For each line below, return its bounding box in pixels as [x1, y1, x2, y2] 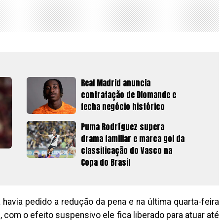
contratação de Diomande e [81, 88, 176, 101]
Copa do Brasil [81, 156, 130, 168]
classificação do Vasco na [81, 144, 172, 156]
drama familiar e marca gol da [81, 132, 184, 145]
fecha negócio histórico [81, 100, 165, 112]
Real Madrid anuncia [81, 76, 150, 89]
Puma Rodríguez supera [81, 120, 164, 133]
